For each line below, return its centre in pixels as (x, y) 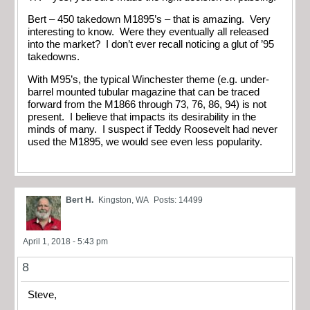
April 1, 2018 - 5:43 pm (65, 242)
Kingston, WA (124, 200)
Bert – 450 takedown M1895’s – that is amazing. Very (149, 20)
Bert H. (80, 200)
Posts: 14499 (178, 200)
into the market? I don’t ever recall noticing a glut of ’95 (151, 45)
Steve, (42, 295)
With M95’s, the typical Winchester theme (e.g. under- (148, 79)
